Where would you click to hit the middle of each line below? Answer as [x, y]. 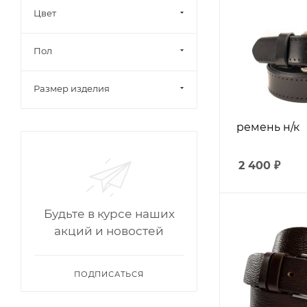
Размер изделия [72, 88]
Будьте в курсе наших [109, 214]
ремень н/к [268, 127]
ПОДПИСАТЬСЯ [109, 274]
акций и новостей [109, 231]
